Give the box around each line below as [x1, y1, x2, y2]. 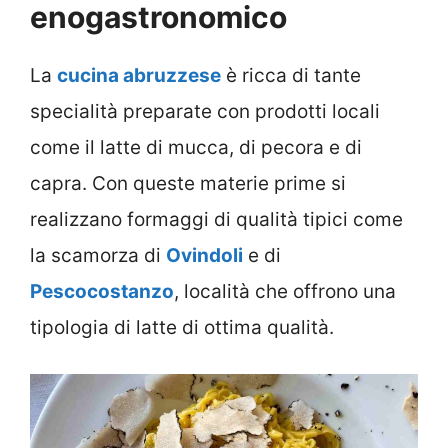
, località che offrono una [174, 279, 396, 303]
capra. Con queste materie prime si [30, 171, 346, 195]
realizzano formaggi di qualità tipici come [30, 207, 403, 231]
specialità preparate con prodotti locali [30, 99, 380, 123]
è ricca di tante [221, 63, 361, 87]
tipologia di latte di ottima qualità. [30, 315, 334, 339]
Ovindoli [166, 243, 243, 267]
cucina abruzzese [57, 63, 221, 87]
